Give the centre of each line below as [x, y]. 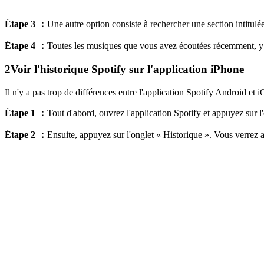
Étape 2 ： [26, 135]
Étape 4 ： [26, 45]
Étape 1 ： [26, 113]
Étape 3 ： [26, 24]
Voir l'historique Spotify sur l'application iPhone [127, 70]
